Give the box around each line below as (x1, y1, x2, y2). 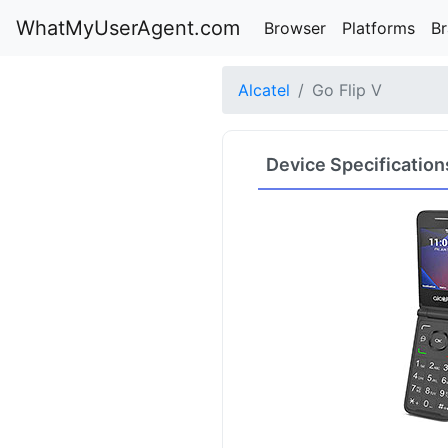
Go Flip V (312, 80, 382, 100)
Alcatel (238, 80, 290, 100)
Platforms (342, 18, 415, 38)
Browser (264, 18, 326, 38)
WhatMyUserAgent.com (16, 16, 240, 40)
